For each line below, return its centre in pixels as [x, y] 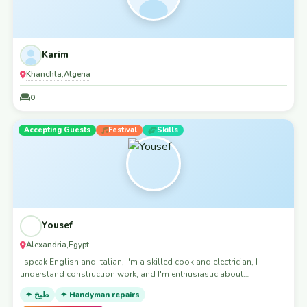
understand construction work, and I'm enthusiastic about [132, 274]
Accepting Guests [57, 130]
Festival [123, 130]
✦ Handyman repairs [100, 294]
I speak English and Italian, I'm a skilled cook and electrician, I [139, 261]
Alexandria [46, 244]
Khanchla [44, 74]
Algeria [77, 74]
